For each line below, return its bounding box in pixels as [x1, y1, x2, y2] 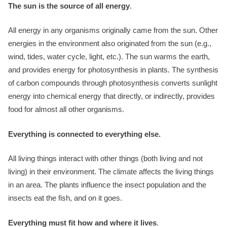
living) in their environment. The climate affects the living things [8, 167, 214, 176]
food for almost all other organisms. [8, 105, 124, 113]
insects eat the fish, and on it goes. [8, 194, 122, 202]
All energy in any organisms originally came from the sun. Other [8, 26, 218, 34]
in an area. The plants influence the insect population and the [8, 180, 206, 189]
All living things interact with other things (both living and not [8, 154, 203, 163]
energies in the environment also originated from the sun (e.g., [8, 39, 211, 48]
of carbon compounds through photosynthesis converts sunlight [8, 79, 217, 87]
